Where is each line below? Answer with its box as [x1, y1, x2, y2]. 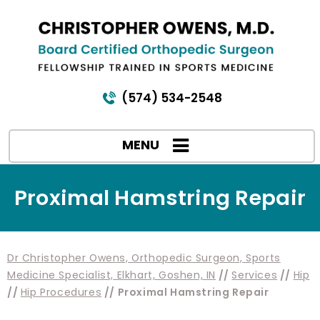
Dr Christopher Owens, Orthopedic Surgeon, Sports [7, 251, 281, 266]
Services [231, 268, 278, 283]
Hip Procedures [20, 285, 102, 300]
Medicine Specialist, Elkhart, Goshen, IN [7, 268, 216, 283]
